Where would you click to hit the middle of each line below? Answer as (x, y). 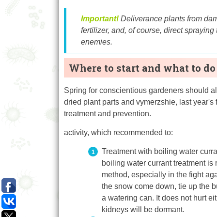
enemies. (97, 42)
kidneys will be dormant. (143, 210)
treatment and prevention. (108, 114)
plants (176, 19)
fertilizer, (96, 31)
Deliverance (142, 19)
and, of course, (138, 31)
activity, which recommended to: (118, 133)
